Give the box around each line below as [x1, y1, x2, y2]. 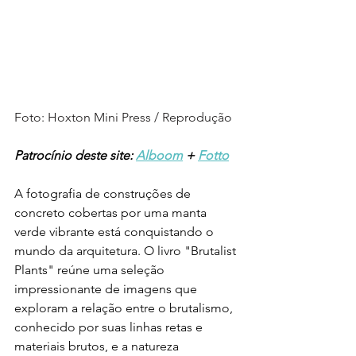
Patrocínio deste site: [14, 148, 136, 164]
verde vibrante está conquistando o [14, 224, 217, 240]
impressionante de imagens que [14, 281, 200, 297]
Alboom [136, 148, 183, 164]
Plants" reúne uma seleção [14, 262, 168, 278]
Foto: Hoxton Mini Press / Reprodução [14, 110, 232, 126]
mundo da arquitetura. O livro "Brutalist [14, 243, 239, 259]
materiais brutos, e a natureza [14, 339, 182, 354]
